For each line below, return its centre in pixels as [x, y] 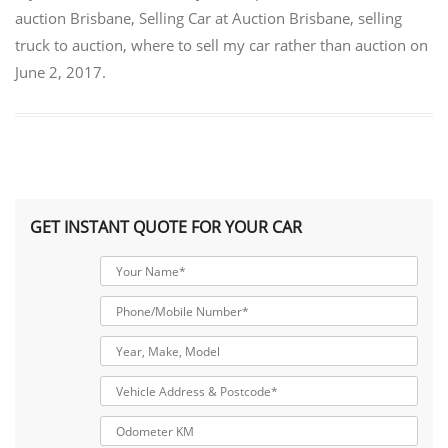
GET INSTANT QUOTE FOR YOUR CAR [166, 227]
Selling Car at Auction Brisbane [244, 17]
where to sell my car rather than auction [268, 44]
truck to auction [69, 44]
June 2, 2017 [58, 71]
